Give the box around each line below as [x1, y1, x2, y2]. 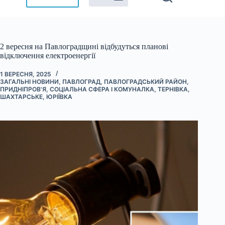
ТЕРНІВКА [158, 85, 188, 93]
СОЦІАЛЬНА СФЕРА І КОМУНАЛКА [50, 85, 154, 93]
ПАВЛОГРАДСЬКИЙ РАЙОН [104, 77, 187, 85]
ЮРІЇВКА [46, 92, 72, 100]
